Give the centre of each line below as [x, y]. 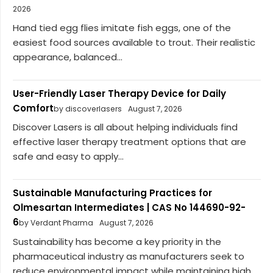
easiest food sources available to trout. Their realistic [134, 42]
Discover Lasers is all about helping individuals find [125, 127]
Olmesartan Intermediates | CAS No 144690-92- [129, 208]
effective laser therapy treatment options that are [129, 142]
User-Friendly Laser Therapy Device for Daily [119, 93]
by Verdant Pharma [56, 223]
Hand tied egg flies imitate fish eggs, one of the [122, 27]
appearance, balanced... [68, 57]
